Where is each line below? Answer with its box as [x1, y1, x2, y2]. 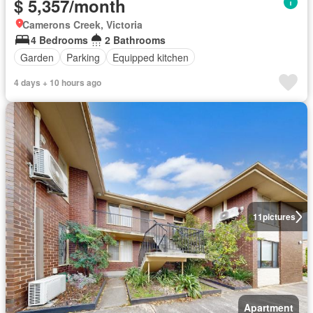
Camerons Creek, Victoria [22, 17, 143, 31]
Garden [20, 50, 54, 64]
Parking [66, 50, 100, 64]
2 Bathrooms [105, 33, 166, 47]
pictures [262, 210, 296, 223]
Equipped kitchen [112, 50, 189, 64]
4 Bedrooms [31, 33, 88, 47]
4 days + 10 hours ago [14, 76, 101, 89]
